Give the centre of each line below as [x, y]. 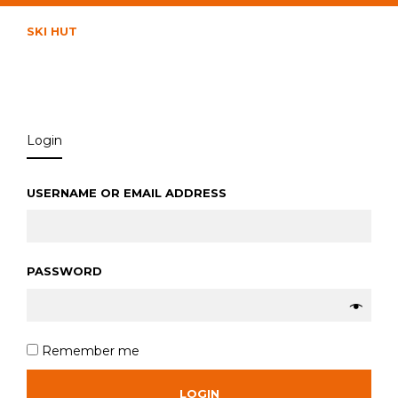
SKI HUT [52, 31]
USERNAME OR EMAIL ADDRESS [128, 193]
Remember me [89, 350]
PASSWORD [66, 271]
